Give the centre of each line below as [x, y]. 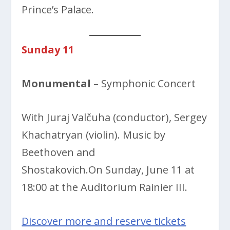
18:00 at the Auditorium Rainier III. [105, 187]
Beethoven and [59, 152]
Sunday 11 [48, 49]
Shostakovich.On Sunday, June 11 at [108, 169]
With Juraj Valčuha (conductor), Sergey [114, 117]
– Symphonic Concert [146, 83]
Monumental [58, 83]
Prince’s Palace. [58, 9]
